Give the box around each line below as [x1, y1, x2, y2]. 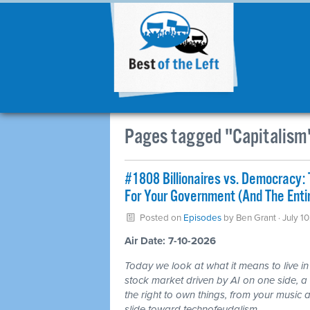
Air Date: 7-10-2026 [125, 235, 216, 247]
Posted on [137, 212, 183, 224]
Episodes [183, 212, 221, 224]
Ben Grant [235, 212, 276, 224]
